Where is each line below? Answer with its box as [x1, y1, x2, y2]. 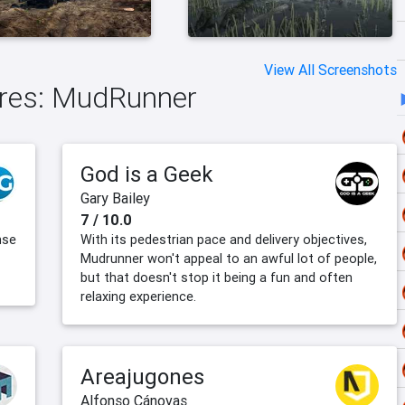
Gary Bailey [80, 189, 150, 208]
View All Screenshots [264, 61, 397, 80]
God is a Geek [80, 161, 213, 188]
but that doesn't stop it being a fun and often [80, 269, 353, 287]
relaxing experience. [80, 288, 196, 306]
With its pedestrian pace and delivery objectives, [80, 231, 367, 249]
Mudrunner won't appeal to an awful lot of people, [80, 250, 377, 268]
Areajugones [80, 363, 204, 391]
